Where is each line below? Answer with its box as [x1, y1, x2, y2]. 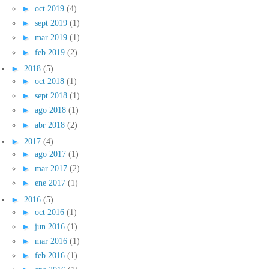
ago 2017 [35, 148, 68, 159]
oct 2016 [35, 207, 67, 217]
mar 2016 [35, 236, 70, 246]
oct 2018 [35, 76, 67, 86]
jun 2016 [35, 221, 67, 231]
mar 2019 [35, 32, 70, 43]
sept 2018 [35, 91, 70, 101]
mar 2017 [35, 163, 70, 174]
